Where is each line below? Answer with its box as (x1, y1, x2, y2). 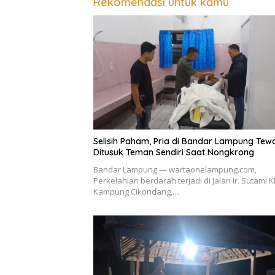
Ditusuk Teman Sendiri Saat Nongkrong (93, 146, 254, 158)
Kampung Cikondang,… (93, 185, 179, 197)
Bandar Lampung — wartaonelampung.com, (93, 163, 257, 175)
